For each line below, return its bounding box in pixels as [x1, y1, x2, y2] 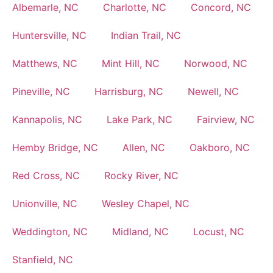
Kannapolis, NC [12, 113, 82, 126]
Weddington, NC [12, 225, 88, 238]
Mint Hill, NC [102, 57, 160, 69]
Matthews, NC [12, 57, 77, 69]
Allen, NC [122, 141, 165, 154]
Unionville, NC [12, 197, 77, 210]
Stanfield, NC [12, 253, 73, 266]
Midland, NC [112, 225, 169, 238]
